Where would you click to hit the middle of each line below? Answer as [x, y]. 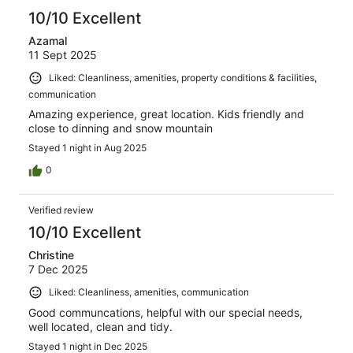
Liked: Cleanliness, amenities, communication [149, 292]
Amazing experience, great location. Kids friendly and [166, 113]
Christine [51, 255]
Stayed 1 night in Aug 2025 [87, 147]
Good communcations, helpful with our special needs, [165, 312]
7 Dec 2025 [58, 269]
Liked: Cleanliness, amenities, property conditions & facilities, [183, 78]
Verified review [61, 210]
